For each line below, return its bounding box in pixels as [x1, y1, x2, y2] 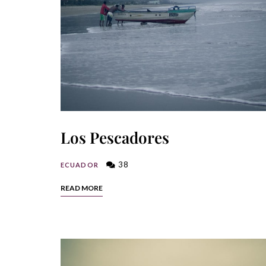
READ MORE [61, 183, 103, 192]
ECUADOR [61, 160, 99, 169]
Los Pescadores [61, 126, 169, 148]
